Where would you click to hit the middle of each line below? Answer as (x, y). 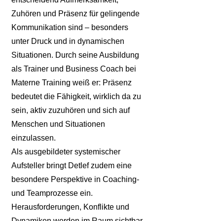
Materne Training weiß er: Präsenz (72, 83)
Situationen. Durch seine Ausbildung (75, 55)
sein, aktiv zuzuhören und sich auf (71, 110)
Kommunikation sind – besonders (70, 27)
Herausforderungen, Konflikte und (70, 207)
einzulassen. (34, 138)
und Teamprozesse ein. (52, 193)
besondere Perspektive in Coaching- (75, 179)
